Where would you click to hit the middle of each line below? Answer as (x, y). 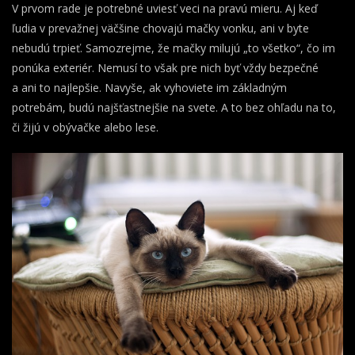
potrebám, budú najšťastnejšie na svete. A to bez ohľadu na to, (174, 108)
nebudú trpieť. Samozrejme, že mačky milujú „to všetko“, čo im (174, 48)
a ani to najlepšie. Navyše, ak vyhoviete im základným (149, 88)
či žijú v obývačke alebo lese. (85, 128)
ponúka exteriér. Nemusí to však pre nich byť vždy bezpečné (165, 68)
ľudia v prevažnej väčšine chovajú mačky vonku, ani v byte (160, 29)
